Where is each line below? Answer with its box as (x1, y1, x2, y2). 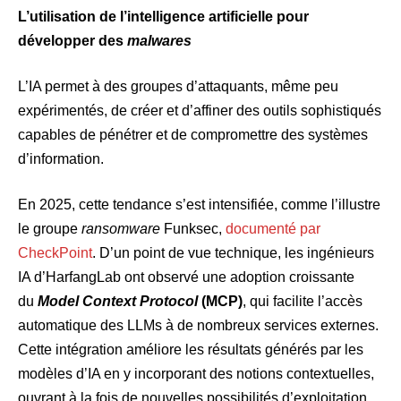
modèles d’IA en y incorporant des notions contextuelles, (18, 366, 374, 382)
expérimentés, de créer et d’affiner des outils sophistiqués (18, 103, 381, 119)
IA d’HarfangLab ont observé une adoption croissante (18, 269, 354, 286)
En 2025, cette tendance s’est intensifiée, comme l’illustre (18, 197, 380, 213)
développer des (18, 33, 127, 49)
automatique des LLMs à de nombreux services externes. (18, 318, 379, 334)
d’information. (18, 151, 104, 167)
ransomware (81, 221, 160, 237)
